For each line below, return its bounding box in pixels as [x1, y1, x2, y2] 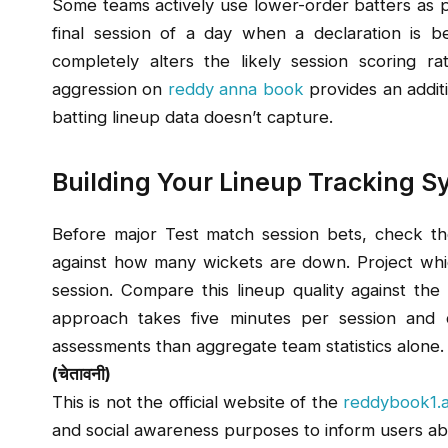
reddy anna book [167, 78, 304, 99]
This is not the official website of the [52, 392, 344, 413]
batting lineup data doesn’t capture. [52, 106, 333, 127]
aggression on [52, 78, 168, 99]
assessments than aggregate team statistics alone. [52, 336, 444, 357]
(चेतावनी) [52, 364, 111, 385]
